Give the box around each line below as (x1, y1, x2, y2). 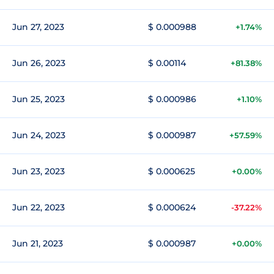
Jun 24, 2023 (12, 130, 65, 141)
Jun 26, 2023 (12, 57, 65, 68)
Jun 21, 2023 (12, 238, 63, 249)
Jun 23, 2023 (12, 166, 65, 177)
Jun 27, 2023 (12, 21, 64, 32)
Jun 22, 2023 (12, 202, 65, 213)
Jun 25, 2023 (12, 94, 65, 105)
